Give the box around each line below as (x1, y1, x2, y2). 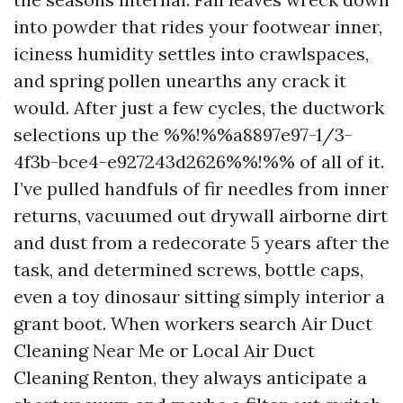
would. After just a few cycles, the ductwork (13, 96, 384, 119)
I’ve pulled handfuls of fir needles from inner (13, 177, 389, 200)
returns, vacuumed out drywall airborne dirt (13, 204, 388, 227)
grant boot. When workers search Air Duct (13, 312, 372, 335)
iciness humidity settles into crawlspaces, (13, 42, 369, 65)
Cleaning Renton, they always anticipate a (13, 366, 367, 389)
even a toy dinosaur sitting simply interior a (13, 285, 385, 308)
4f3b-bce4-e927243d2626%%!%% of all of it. (13, 150, 384, 173)
